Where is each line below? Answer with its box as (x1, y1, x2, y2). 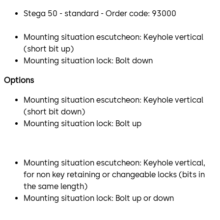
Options (4, 75, 34, 85)
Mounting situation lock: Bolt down (24, 55, 153, 65)
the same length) (24, 181, 87, 191)
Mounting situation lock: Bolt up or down (24, 193, 174, 203)
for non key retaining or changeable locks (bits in (24, 169, 205, 179)
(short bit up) (24, 44, 74, 54)
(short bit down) (24, 107, 85, 116)
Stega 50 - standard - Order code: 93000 (24, 8, 176, 18)
